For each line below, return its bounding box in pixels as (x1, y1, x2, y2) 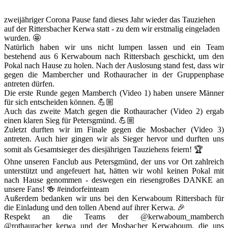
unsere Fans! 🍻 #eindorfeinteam (4, 185, 109, 194)
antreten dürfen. (4, 79, 54, 89)
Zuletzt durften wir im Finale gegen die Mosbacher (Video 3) (4, 125, 224, 134)
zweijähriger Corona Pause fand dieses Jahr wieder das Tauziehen (4, 15, 215, 24)
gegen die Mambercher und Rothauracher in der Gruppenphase (4, 70, 224, 79)
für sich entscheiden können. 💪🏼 (4, 98, 114, 107)
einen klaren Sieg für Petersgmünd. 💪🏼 (4, 116, 135, 125)
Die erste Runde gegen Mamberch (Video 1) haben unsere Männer (4, 89, 224, 98)
